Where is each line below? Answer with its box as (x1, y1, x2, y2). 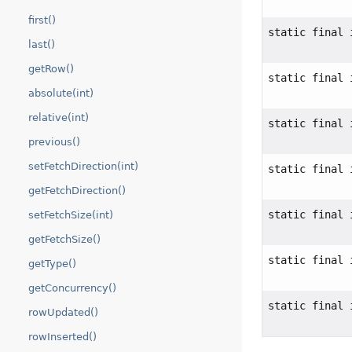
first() (28, 14, 56, 26)
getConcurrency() (28, 282, 116, 294)
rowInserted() (28, 331, 97, 343)
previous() (28, 136, 80, 148)
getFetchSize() (28, 233, 101, 245)
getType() (28, 258, 76, 269)
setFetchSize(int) (28, 209, 113, 221)
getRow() (28, 63, 74, 75)
